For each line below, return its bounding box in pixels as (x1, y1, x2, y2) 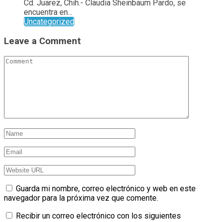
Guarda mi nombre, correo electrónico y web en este (16, 183, 196, 193)
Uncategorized (24, 17, 74, 27)
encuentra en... (24, 7, 72, 17)
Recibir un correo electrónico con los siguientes (16, 211, 181, 221)
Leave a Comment (4, 35, 81, 47)
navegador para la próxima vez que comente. (4, 193, 158, 203)
